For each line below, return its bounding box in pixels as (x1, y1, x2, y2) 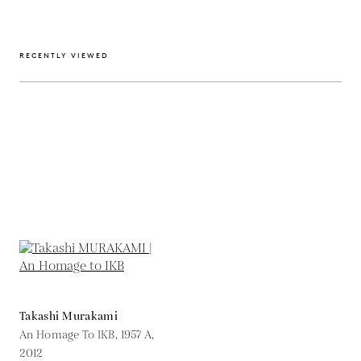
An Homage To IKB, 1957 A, (19, 326, 155, 343)
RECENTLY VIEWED (19, 50, 109, 60)
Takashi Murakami (19, 308, 118, 325)
